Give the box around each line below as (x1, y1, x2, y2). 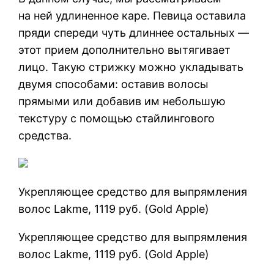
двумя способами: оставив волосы (18, 77, 209, 91)
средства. (18, 128, 72, 142)
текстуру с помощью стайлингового (18, 111, 215, 125)
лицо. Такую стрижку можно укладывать (18, 60, 244, 73)
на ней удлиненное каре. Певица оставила (18, 9, 246, 22)
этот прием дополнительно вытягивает (18, 43, 231, 56)
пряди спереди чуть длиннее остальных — (18, 26, 250, 39)
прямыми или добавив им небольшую (18, 94, 226, 108)
